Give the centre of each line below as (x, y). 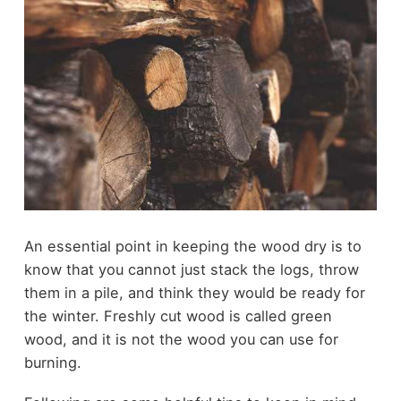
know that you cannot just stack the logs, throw (191, 270)
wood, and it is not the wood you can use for (181, 340)
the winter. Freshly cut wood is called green (178, 316)
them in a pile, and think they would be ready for (194, 293)
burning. (52, 363)
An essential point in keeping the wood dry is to (192, 247)
